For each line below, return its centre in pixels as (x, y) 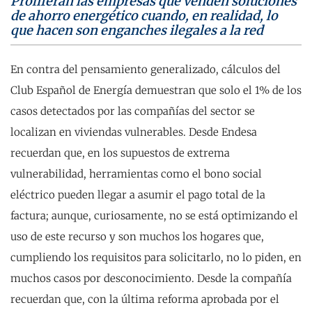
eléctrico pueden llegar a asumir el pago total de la (138, 195)
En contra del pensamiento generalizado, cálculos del (146, 69)
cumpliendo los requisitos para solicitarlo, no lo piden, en (156, 257)
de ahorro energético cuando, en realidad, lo (144, 16)
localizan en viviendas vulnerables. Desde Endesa (134, 132)
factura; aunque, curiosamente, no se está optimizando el (154, 216)
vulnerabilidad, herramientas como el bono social (136, 174)
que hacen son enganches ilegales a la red (137, 30)
